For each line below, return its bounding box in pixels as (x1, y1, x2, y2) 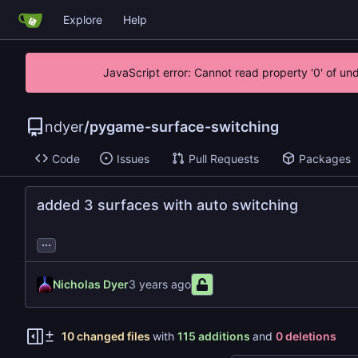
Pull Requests (188, 151, 259, 165)
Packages (298, 151, 351, 165)
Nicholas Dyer (53, 277, 129, 292)
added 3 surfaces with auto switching (37, 197, 298, 214)
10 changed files (61, 329, 150, 344)
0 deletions (275, 329, 336, 344)
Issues (116, 151, 149, 165)
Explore (63, 12, 102, 26)
